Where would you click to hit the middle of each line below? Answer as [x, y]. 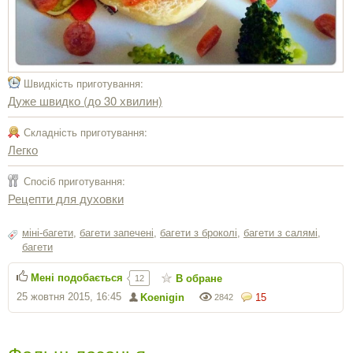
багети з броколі [199, 232]
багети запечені [117, 232]
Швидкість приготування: [84, 83]
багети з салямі [281, 232]
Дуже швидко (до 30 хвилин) [85, 100]
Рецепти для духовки [66, 198]
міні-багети [48, 232]
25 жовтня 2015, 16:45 [69, 296]
